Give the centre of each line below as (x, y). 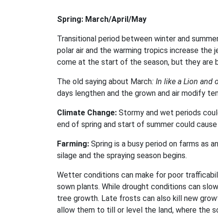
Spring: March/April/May (102, 19)
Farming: (73, 144)
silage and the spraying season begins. (122, 156)
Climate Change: (87, 113)
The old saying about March (104, 82)
